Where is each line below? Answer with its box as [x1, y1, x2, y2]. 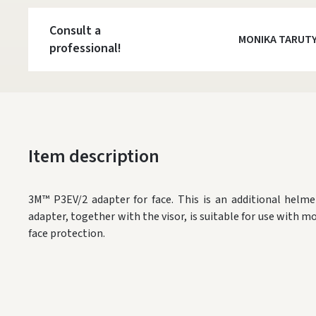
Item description [28, 143, 159, 169]
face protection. [28, 226, 105, 241]
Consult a [49, 22, 101, 39]
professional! [49, 39, 121, 57]
